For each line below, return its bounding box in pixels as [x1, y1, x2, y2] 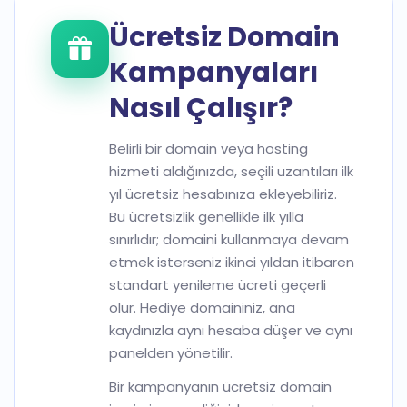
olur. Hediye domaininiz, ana [109, 298, 295, 317]
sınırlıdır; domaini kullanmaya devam [109, 230, 349, 249]
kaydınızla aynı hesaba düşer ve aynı [109, 321, 352, 340]
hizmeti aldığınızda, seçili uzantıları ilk [109, 162, 353, 181]
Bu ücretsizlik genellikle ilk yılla [109, 207, 303, 226]
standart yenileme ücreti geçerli [109, 275, 326, 294]
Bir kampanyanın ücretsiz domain [109, 377, 332, 396]
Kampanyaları [109, 54, 318, 92]
